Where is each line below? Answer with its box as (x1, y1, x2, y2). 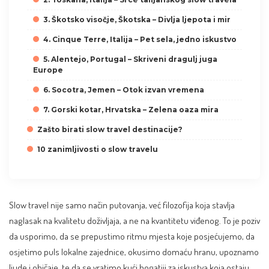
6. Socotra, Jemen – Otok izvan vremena (43, 85, 204, 95)
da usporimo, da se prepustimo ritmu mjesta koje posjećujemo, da (9, 230, 255, 243)
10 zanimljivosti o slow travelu (37, 145, 158, 154)
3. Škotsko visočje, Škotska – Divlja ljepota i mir (43, 15, 231, 25)
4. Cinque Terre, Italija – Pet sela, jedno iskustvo (43, 35, 237, 44)
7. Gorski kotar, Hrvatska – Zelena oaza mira (43, 105, 219, 115)
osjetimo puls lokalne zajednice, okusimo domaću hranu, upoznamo (9, 246, 259, 258)
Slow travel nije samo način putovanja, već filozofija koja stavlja (9, 199, 235, 211)
